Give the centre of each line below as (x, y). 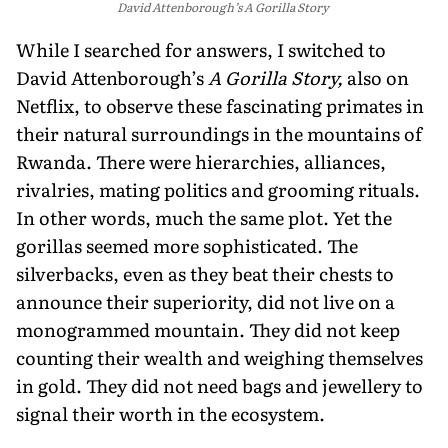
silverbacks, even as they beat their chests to (205, 273)
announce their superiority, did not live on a (205, 301)
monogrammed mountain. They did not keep (208, 329)
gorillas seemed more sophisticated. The (187, 245)
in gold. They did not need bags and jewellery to (219, 385)
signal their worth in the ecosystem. (170, 413)
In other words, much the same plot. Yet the (204, 217)
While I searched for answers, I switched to (201, 49)
